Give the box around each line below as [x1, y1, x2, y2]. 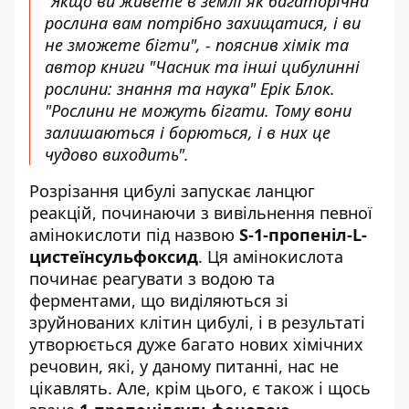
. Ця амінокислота [198, 246, 343, 267]
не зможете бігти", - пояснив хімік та [45, 34, 349, 56]
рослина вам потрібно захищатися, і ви [45, 12, 361, 34]
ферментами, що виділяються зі [29, 289, 288, 311]
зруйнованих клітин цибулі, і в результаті [29, 311, 365, 333]
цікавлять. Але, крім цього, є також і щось [29, 377, 371, 399]
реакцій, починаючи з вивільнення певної [29, 202, 372, 224]
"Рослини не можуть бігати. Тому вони [45, 100, 351, 121]
